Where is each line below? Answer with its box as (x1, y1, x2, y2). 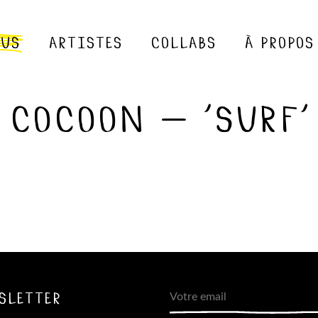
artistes (48, 29, 122, 53)
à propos (243, 29, 314, 53)
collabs (150, 29, 216, 53)
